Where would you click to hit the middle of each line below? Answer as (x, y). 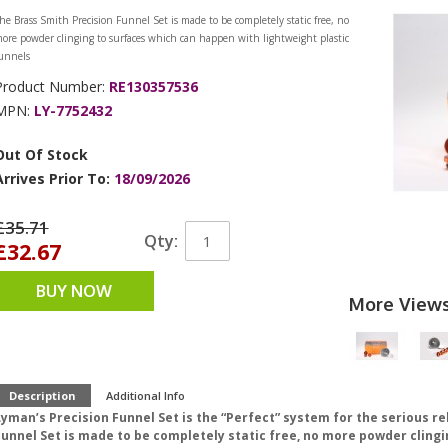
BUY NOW (73, 291)
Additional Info (145, 396)
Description (42, 396)
